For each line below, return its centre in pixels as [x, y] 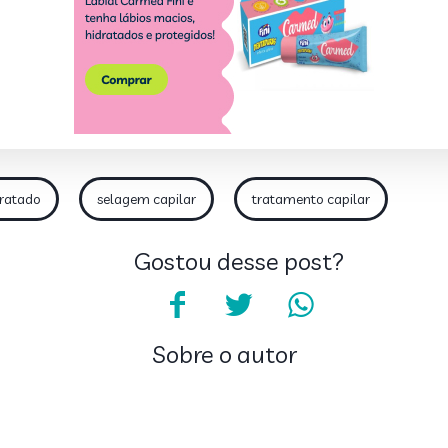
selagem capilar [146, 198]
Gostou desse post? [239, 260]
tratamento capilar [311, 198]
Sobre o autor [224, 353]
